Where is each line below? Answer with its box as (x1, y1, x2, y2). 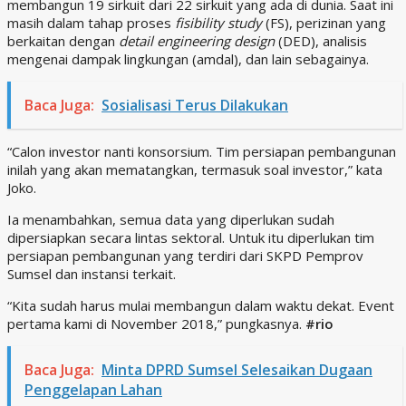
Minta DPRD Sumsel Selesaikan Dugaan (101, 359, 372, 380)
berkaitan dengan (7, 31, 119, 50)
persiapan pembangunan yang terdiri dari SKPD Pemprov (7, 246, 363, 265)
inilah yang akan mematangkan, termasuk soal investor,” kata (7, 159, 382, 179)
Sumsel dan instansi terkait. (7, 264, 176, 283)
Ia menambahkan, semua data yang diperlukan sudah (7, 209, 334, 228)
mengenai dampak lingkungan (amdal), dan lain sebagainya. (7, 49, 369, 68)
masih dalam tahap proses (7, 13, 175, 32)
